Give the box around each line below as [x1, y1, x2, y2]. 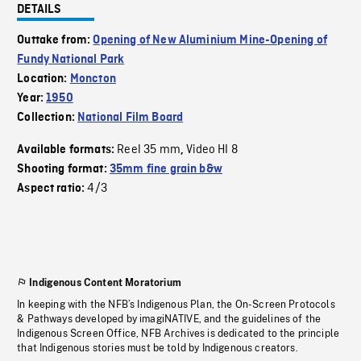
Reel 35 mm [117, 142, 180, 158]
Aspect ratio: [17, 182, 88, 195]
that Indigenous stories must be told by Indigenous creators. [17, 342, 298, 354]
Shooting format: [17, 163, 110, 176]
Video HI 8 [186, 142, 238, 158]
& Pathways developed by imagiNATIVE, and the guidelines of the [17, 313, 322, 325]
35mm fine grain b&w [109, 163, 222, 176]
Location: [17, 73, 70, 85]
